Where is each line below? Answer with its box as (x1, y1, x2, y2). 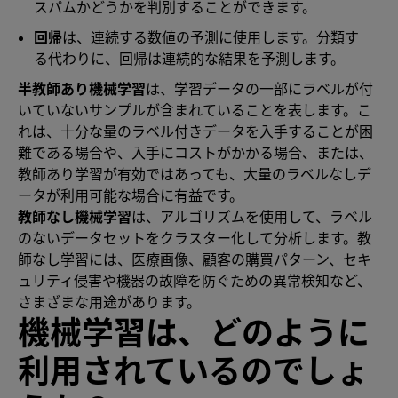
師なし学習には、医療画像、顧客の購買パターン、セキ (18, 251, 371, 267)
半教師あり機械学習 (18, 80, 146, 97)
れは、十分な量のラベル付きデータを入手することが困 (18, 123, 373, 139)
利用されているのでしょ (18, 351, 369, 389)
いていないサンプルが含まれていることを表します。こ (18, 101, 371, 118)
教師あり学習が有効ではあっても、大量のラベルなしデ (18, 165, 371, 182)
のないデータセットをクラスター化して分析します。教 (18, 229, 371, 246)
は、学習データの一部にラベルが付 (146, 80, 373, 97)
